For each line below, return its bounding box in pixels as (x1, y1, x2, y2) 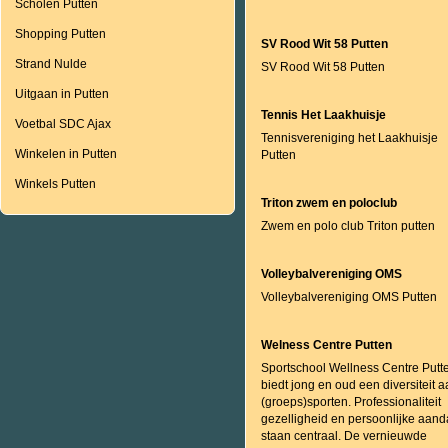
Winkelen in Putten (15, 147, 117, 161)
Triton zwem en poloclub (261, 196, 397, 210)
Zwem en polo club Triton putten (261, 219, 435, 233)
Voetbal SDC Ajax (15, 117, 111, 131)
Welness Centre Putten (261, 338, 392, 352)
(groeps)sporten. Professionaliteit (261, 395, 441, 409)
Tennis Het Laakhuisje (261, 108, 386, 122)
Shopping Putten (15, 27, 106, 41)
